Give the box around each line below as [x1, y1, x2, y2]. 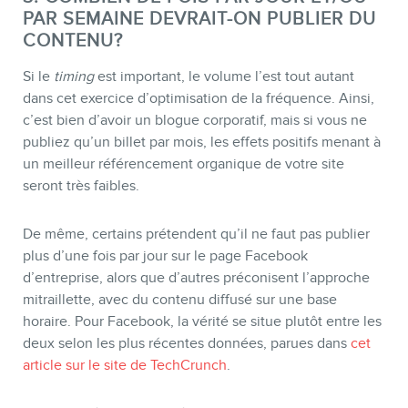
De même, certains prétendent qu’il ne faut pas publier [23, 226, 370, 243]
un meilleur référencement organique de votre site [23, 156, 344, 173]
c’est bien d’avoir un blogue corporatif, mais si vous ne [23, 112, 367, 129]
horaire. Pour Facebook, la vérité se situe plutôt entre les [23, 313, 382, 331]
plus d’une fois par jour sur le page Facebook [23, 248, 308, 265]
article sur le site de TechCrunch [23, 357, 227, 374]
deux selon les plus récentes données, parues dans [23, 335, 351, 352]
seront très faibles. [23, 178, 139, 195]
